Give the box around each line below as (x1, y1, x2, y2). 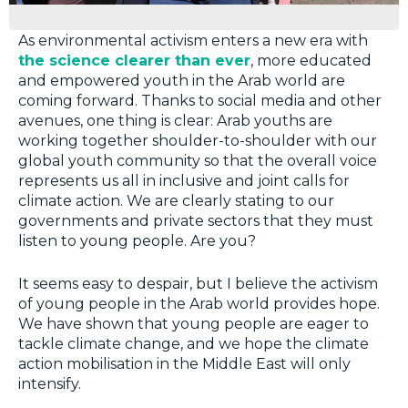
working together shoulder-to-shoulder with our (18, 131, 377, 149)
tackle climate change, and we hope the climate (18, 334, 369, 352)
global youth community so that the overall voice (18, 151, 377, 169)
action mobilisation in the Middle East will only (18, 354, 351, 372)
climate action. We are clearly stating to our (18, 191, 334, 209)
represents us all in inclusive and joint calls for (18, 171, 350, 189)
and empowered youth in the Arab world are (18, 71, 345, 89)
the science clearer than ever (18, 51, 250, 69)
